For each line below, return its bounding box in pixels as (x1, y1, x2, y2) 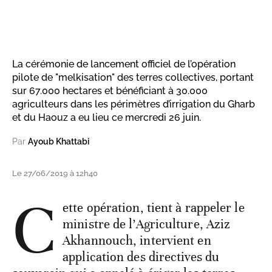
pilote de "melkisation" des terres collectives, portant (12, 71, 254, 83)
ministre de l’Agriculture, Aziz (63, 216, 231, 232)
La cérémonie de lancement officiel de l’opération (12, 58, 236, 70)
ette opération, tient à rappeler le (63, 199, 245, 216)
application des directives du (63, 248, 220, 265)
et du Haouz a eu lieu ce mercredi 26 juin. (12, 111, 201, 123)
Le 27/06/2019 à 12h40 (12, 168, 98, 178)
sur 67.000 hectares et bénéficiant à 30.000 (12, 84, 208, 97)
